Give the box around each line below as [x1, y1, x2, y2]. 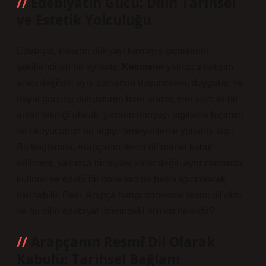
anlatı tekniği [17, 110, 70, 120]
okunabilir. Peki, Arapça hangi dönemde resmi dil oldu [17, 190, 243, 200]
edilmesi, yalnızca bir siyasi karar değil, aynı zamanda [17, 158, 243, 168]
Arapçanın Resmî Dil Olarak [31, 233, 215, 251]
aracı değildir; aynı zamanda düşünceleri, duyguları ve [17, 78, 243, 88]
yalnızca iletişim [164, 62, 233, 72]
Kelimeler [122, 62, 164, 72]
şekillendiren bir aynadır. [17, 62, 122, 72]
